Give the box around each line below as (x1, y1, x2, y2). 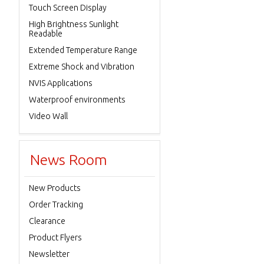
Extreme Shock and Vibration (29, 62, 134, 71)
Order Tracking (29, 200, 83, 209)
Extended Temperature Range (29, 45, 137, 55)
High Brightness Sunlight (29, 19, 118, 29)
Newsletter (29, 249, 70, 259)
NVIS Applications (29, 78, 93, 88)
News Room (30, 151, 107, 168)
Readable (29, 29, 62, 38)
